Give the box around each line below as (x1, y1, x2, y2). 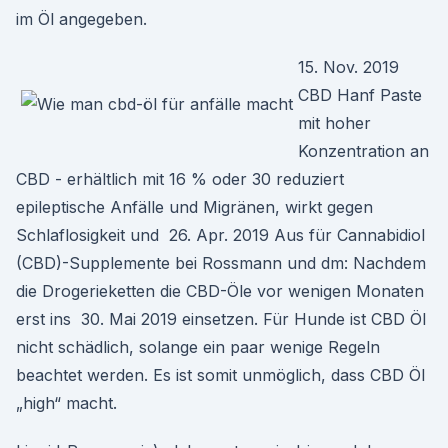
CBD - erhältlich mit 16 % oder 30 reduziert (16, 169, 344, 189)
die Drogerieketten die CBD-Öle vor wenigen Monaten (16, 281, 424, 301)
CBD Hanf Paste (298, 85, 422, 105)
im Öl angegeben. (16, 9, 147, 29)
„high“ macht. (16, 393, 117, 413)
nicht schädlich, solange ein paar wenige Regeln (16, 337, 380, 357)
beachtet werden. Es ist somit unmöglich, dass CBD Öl (16, 365, 425, 385)
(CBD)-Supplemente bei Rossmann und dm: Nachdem (16, 253, 426, 273)
